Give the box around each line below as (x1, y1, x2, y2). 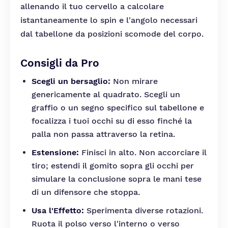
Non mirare (110, 76, 158, 86)
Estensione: (32, 148, 79, 157)
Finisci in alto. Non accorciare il (79, 148, 207, 157)
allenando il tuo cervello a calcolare (20, 2, 164, 11)
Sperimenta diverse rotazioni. (84, 206, 203, 215)
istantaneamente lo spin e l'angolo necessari (20, 15, 197, 25)
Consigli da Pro (20, 56, 99, 69)
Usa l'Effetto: (32, 206, 84, 215)
